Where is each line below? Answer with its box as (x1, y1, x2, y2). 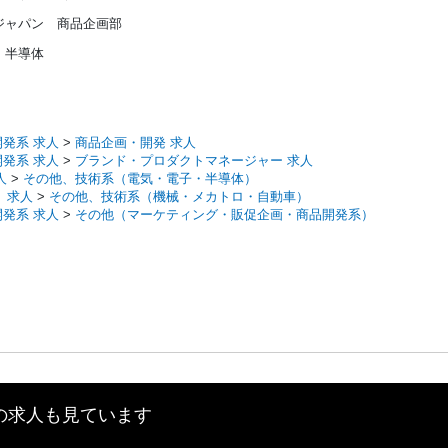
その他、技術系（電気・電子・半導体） (23, 170, 257, 186)
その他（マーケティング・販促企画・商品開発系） (75, 206, 374, 222)
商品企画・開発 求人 (75, 134, 196, 150)
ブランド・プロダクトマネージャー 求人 (75, 152, 313, 168)
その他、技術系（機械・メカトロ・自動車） (49, 188, 309, 204)
